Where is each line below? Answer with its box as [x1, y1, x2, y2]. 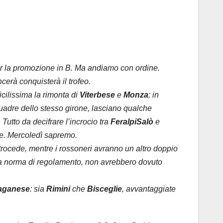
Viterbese [80, 91, 115, 100]
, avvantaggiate [122, 185, 176, 194]
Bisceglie [87, 185, 122, 194]
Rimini [46, 185, 70, 194]
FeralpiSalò [111, 117, 153, 126]
